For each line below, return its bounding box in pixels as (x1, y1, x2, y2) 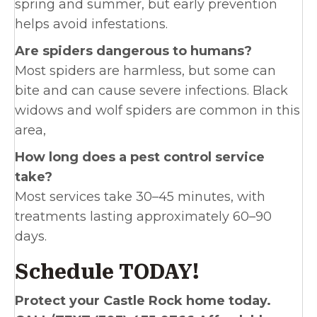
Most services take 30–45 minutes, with (15, 189, 265, 205)
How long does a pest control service (15, 149, 265, 166)
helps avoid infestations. (15, 16, 168, 33)
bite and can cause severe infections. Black (15, 83, 288, 99)
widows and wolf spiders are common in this (15, 103, 300, 119)
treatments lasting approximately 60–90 (15, 209, 272, 225)
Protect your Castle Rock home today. (15, 293, 271, 309)
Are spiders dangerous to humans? (15, 43, 252, 59)
